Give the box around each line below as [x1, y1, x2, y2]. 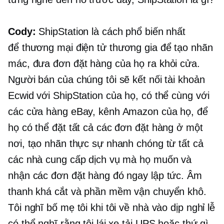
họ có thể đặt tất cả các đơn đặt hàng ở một [8, 122, 203, 133]
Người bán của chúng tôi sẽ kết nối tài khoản [8, 74, 205, 85]
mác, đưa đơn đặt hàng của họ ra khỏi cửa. [8, 58, 200, 69]
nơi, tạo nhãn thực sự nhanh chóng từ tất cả [8, 138, 203, 149]
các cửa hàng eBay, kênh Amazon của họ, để [8, 106, 208, 117]
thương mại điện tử [21, 42, 106, 53]
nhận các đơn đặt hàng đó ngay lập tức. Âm [8, 170, 202, 181]
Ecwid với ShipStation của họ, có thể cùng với [8, 90, 209, 101]
